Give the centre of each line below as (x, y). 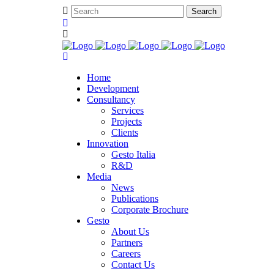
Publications (135, 199)
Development (113, 89)
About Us (130, 232)
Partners (127, 243)
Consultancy (111, 100)
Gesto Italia (133, 155)
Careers (126, 254)
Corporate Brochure (150, 210)
